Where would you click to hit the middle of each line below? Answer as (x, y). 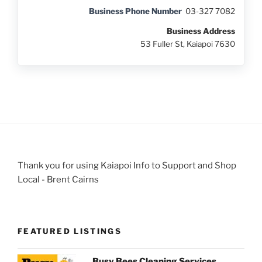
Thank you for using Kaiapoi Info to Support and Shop (127, 165)
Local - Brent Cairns (58, 179)
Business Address (201, 31)
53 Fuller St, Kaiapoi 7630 (187, 44)
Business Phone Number (135, 11)
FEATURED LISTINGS (70, 231)
